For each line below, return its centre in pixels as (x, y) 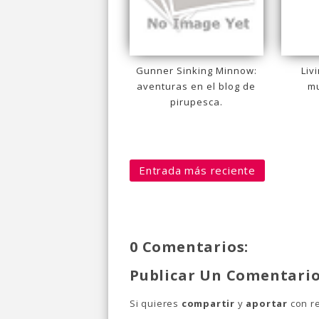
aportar (267, 303)
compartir (208, 303)
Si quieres (156, 303)
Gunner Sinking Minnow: (196, 70)
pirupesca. (196, 101)
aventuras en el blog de (197, 86)
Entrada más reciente (197, 170)
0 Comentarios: (189, 246)
